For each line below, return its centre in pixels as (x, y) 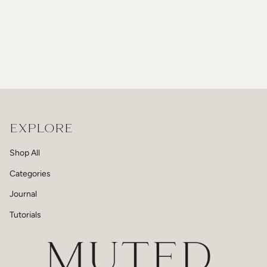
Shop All (25, 153)
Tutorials (25, 215)
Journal (23, 194)
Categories (30, 173)
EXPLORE (41, 129)
